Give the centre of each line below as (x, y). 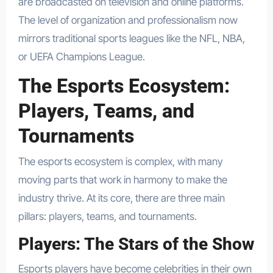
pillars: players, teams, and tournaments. (107, 217)
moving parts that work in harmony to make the (122, 180)
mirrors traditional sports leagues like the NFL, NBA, (131, 38)
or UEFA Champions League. (81, 56)
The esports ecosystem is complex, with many (120, 162)
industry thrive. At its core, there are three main (121, 198)
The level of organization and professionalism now (128, 20)
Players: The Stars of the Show (136, 244)
